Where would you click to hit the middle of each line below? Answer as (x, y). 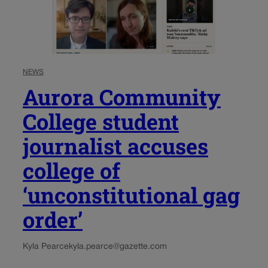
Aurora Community (122, 97)
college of (71, 170)
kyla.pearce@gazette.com (118, 246)
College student (101, 121)
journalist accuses (115, 146)
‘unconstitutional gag (131, 195)
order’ (53, 219)
